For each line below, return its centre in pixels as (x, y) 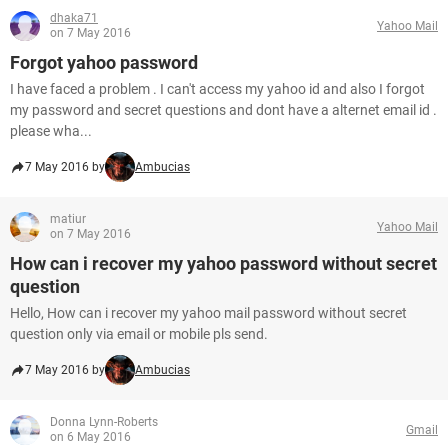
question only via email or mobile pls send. (139, 334)
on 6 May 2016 (90, 437)
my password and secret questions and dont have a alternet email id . (223, 110)
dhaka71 (74, 18)
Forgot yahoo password (104, 62)
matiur (68, 219)
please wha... (51, 131)
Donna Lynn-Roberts (104, 422)
